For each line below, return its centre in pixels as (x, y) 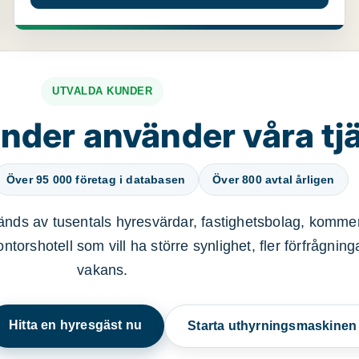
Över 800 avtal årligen (274, 179)
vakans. (103, 270)
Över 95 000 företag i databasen (96, 179)
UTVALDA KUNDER (103, 91)
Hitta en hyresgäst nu (76, 325)
